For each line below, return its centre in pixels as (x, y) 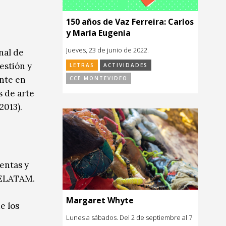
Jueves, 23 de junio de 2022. (107, 50)
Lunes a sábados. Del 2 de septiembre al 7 (129, 218)
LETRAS (82, 65)
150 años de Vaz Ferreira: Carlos (130, 21)
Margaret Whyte (100, 201)
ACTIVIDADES (126, 65)
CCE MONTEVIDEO (99, 78)
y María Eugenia (98, 33)
